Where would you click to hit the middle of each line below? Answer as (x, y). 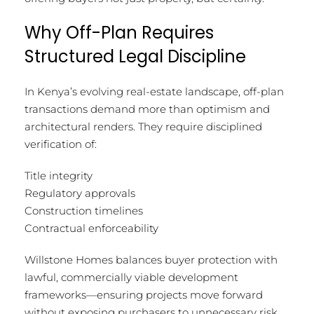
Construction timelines (84, 210)
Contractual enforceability (91, 228)
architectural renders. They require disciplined (143, 126)
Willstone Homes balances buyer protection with (151, 259)
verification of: (61, 144)
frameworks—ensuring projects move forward (144, 294)
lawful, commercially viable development (131, 277)
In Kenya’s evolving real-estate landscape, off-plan (154, 91)
